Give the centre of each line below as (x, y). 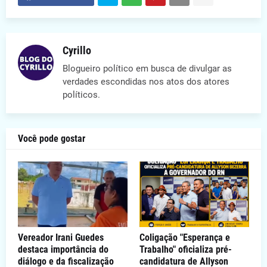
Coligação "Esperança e (185, 238)
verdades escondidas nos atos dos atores (146, 82)
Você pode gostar (52, 139)
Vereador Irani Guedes (61, 238)
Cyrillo (77, 51)
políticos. (81, 95)
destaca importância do (63, 250)
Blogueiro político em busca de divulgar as (147, 69)
